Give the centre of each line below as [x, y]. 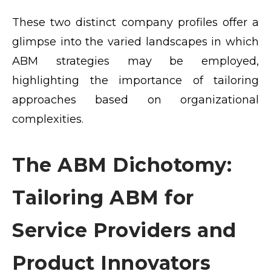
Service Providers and [124, 230]
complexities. [48, 119]
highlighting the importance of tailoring [135, 81]
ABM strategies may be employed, [135, 61]
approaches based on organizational [135, 100]
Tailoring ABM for [103, 198]
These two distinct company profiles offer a [135, 23]
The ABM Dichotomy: [122, 165]
